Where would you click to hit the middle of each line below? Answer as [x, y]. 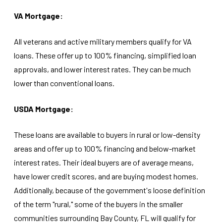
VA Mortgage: [38, 16]
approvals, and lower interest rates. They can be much [102, 69]
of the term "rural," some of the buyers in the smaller [98, 204]
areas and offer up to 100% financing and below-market [105, 148]
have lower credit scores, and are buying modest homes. [106, 176]
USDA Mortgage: [44, 109]
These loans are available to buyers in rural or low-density [107, 135]
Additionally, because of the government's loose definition [110, 190]
